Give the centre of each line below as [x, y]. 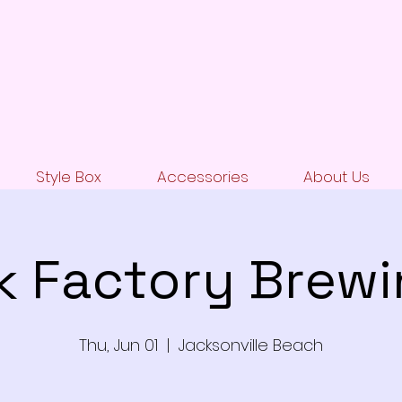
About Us [336, 177]
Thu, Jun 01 [118, 345]
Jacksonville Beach [251, 345]
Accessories [202, 177]
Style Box [69, 177]
